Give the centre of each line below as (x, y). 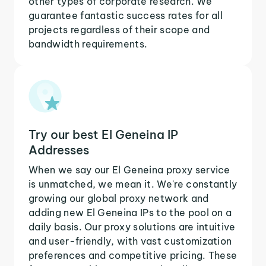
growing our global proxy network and (119, 198)
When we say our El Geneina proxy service (129, 170)
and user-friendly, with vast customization (130, 241)
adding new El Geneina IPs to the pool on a (130, 212)
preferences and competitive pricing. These (133, 255)
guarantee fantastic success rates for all (126, 15)
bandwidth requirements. (88, 44)
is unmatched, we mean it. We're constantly (133, 184)
